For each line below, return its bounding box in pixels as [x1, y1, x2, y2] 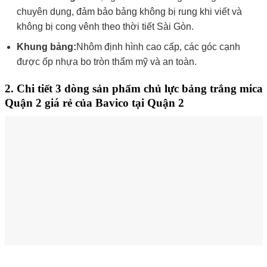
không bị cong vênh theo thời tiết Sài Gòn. [17, 21, 194, 32]
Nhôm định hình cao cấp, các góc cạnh [76, 42, 241, 52]
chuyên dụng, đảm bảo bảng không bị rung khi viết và [17, 6, 243, 17]
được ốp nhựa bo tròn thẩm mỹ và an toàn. [17, 57, 197, 67]
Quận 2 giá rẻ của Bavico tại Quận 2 [4, 97, 184, 110]
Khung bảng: [17, 42, 77, 52]
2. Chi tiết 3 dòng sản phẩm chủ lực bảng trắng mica [4, 82, 263, 95]
